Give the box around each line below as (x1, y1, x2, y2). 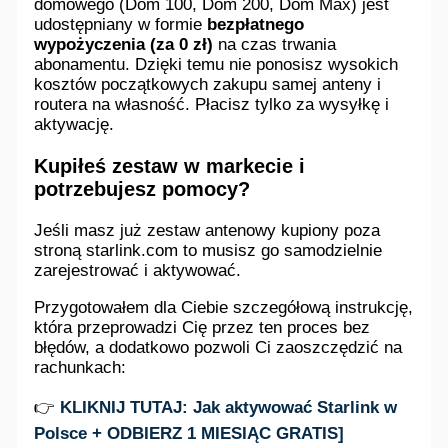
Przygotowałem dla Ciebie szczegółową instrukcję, (34, 297, 414, 317)
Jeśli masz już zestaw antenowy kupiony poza (34, 220, 381, 240)
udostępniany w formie (34, 14, 208, 34)
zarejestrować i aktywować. (34, 260, 242, 280)
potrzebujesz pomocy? (34, 177, 251, 200)
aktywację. (34, 114, 115, 134)
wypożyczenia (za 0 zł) (34, 34, 214, 54)
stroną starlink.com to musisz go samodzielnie (34, 240, 383, 260)
